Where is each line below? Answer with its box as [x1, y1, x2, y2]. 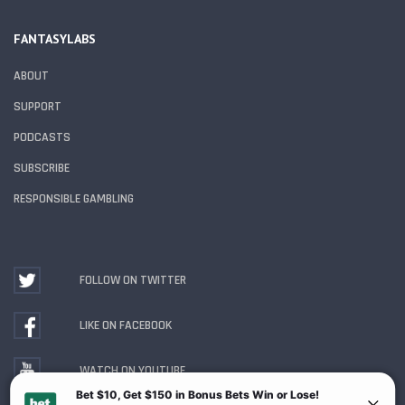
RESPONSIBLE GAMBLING [14, 191, 134, 208]
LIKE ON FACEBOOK [80, 317, 172, 334]
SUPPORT [14, 99, 61, 116]
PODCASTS [14, 129, 71, 146]
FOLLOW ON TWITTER [80, 272, 186, 289]
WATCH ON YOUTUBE [80, 363, 185, 380]
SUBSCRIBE [14, 160, 70, 177]
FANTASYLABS [14, 31, 96, 48]
